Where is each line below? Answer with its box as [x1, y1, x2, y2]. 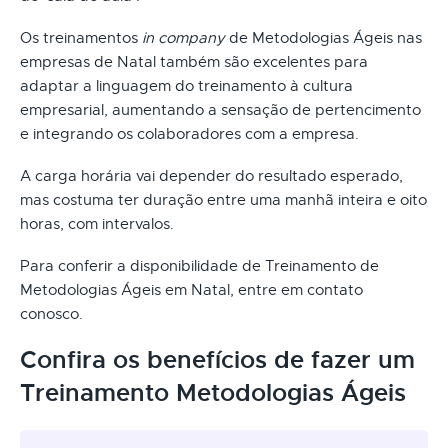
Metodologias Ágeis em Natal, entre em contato [20, 280, 363, 299]
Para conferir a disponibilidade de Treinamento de [20, 256, 379, 275]
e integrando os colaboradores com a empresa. [20, 124, 359, 143]
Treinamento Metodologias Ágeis [20, 377, 406, 408]
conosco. [20, 304, 83, 323]
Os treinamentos [20, 28, 142, 47]
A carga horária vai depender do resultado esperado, [20, 166, 403, 185]
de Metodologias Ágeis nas [225, 28, 422, 47]
